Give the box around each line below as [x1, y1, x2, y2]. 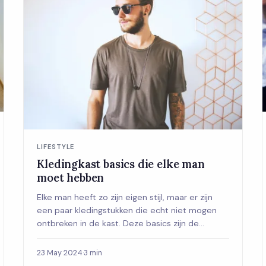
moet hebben [37, 170, 104, 185]
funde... [37, 230, 66, 242]
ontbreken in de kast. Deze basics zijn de [37, 217, 199, 229]
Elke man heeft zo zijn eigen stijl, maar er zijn [37, 191, 213, 202]
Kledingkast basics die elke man [37, 156, 205, 171]
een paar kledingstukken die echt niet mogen [37, 204, 217, 216]
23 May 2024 [37, 248, 83, 258]
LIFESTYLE [37, 142, 75, 151]
